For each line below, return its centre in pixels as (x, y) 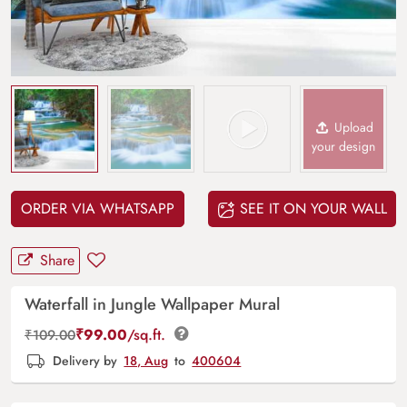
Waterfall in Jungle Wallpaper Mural (152, 304)
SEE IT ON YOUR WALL (311, 208)
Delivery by (85, 360)
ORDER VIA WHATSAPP (98, 208)
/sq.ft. (149, 334)
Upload (352, 127)
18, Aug (146, 360)
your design (343, 146)
